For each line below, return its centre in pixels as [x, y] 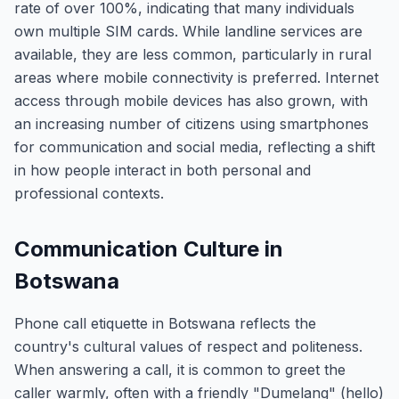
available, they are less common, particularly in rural [193, 54]
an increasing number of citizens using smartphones [191, 124]
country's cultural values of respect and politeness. [188, 346]
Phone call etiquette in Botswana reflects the [165, 323]
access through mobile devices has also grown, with [191, 101]
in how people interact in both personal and [163, 170]
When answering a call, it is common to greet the [180, 370]
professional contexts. [89, 193]
